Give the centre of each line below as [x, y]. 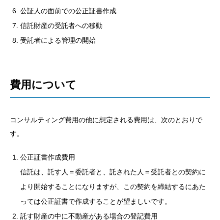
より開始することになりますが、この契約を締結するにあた [113, 186]
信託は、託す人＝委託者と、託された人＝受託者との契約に [113, 172]
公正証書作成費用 [48, 157]
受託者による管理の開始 [58, 41]
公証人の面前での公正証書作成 [68, 11]
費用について [43, 85]
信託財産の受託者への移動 [61, 26]
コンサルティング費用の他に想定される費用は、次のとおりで [106, 120]
